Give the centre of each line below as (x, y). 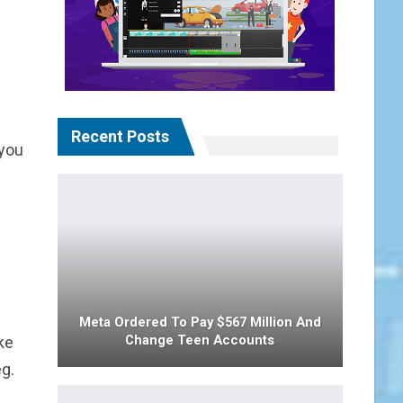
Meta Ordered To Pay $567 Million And (200, 322)
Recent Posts (120, 136)
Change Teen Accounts (200, 340)
